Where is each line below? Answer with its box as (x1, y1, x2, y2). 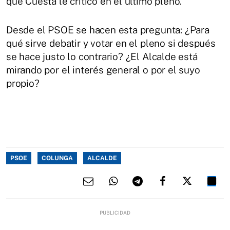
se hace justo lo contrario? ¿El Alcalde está (6, 50, 198, 62)
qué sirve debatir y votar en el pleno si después (6, 37, 216, 49)
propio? (6, 77, 40, 89)
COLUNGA (42, 154, 73, 162)
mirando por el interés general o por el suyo (6, 64, 200, 75)
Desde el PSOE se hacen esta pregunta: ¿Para (6, 24, 209, 35)
